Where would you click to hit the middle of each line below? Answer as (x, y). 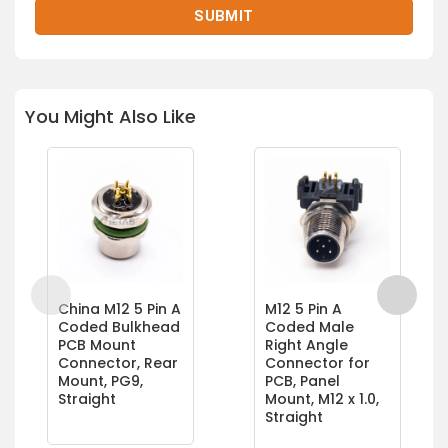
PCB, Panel (302, 381)
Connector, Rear (117, 363)
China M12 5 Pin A (119, 309)
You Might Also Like (110, 117)
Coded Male (309, 327)
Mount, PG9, (100, 381)
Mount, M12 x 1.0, (322, 399)
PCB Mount (96, 345)
